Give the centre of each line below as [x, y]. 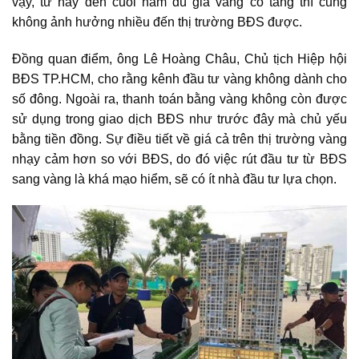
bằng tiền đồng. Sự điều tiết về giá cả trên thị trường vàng [179, 139]
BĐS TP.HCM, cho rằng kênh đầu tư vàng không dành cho [179, 79]
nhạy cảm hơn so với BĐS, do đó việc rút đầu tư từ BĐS [179, 159]
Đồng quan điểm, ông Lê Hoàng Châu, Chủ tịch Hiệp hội [179, 58]
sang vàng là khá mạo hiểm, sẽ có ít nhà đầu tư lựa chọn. [174, 179]
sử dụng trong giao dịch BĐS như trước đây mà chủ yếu [179, 119]
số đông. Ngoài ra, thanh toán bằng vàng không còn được [179, 99]
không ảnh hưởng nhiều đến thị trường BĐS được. [157, 22]
